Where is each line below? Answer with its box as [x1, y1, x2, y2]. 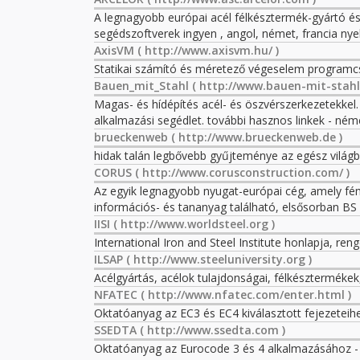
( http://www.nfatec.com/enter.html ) [137, 287, 351, 302]
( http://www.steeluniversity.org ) [123, 252, 312, 267]
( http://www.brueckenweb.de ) [168, 129, 342, 145]
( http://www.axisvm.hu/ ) [134, 43, 279, 58]
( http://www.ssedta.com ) [137, 322, 285, 337]
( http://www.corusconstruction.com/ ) [132, 165, 350, 180]
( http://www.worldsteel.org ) [110, 216, 275, 231]
